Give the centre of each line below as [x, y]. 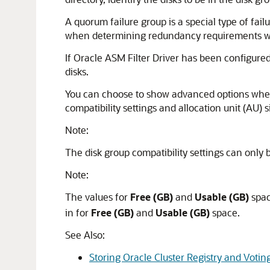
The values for [98, 197]
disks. [77, 71]
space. [225, 212]
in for [78, 212]
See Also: [85, 235]
